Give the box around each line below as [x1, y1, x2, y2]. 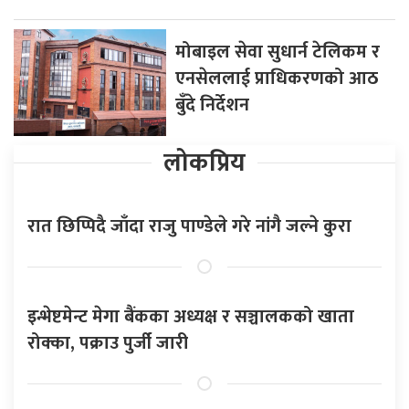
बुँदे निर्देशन [175, 89, 250, 121]
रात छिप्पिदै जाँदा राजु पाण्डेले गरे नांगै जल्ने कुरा [27, 210, 351, 242]
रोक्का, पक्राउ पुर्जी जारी [27, 327, 188, 359]
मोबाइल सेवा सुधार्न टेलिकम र [175, 36, 381, 68]
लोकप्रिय [163, 142, 246, 184]
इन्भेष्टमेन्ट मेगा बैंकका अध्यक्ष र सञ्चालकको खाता [27, 300, 354, 332]
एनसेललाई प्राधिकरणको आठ [175, 62, 379, 94]
